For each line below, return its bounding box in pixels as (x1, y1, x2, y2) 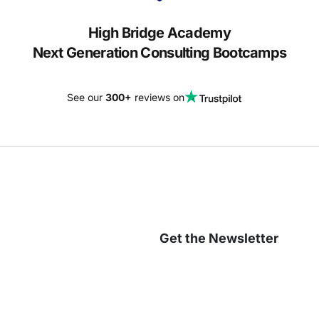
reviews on (131, 91, 184, 103)
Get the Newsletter (159, 230, 278, 246)
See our (66, 91, 105, 103)
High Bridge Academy (88, 24, 231, 41)
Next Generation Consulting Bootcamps (32, 44, 287, 61)
